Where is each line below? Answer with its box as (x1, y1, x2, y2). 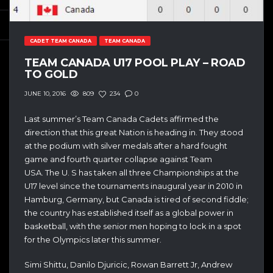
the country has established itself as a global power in (24, 207, 233, 218)
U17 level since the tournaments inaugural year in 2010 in (24, 180, 243, 191)
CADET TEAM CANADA (29, 37, 91, 44)
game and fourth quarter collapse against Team (24, 154, 212, 164)
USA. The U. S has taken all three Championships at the (24, 167, 239, 177)
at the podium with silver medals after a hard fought (24, 140, 227, 151)
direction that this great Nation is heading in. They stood (24, 127, 243, 137)
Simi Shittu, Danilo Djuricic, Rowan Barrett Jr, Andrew (24, 260, 232, 270)
